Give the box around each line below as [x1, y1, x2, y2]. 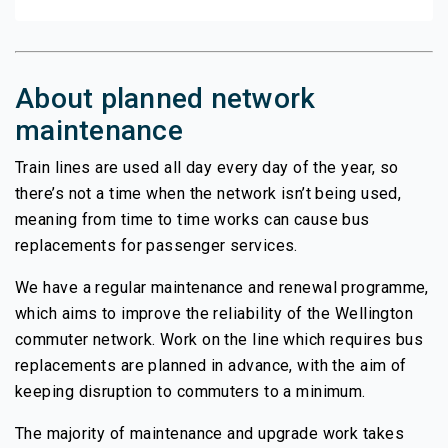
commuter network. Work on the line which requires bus [15, 329, 424, 349]
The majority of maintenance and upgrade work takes [15, 423, 405, 443]
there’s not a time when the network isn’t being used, [15, 183, 402, 203]
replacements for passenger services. [15, 235, 298, 255]
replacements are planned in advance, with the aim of [15, 355, 407, 375]
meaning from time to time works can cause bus [15, 209, 370, 229]
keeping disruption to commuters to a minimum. [15, 381, 366, 401]
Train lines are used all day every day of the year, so [15, 157, 399, 177]
